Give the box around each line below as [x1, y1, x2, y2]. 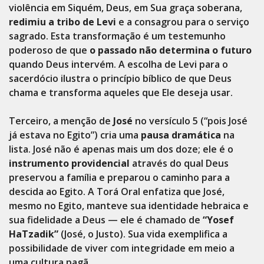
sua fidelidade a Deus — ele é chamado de [9, 213, 203, 226]
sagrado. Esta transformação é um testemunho [9, 29, 226, 42]
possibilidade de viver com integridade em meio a [9, 242, 235, 255]
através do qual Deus [130, 157, 229, 170]
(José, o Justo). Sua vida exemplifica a [58, 227, 227, 240]
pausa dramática [141, 128, 221, 141]
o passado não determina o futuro [90, 44, 252, 57]
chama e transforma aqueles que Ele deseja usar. [9, 86, 233, 99]
